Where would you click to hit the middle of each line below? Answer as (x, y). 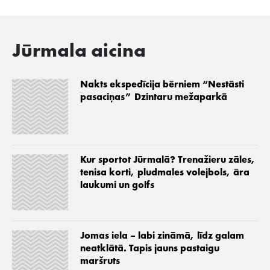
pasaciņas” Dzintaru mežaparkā (153, 97)
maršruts (100, 261)
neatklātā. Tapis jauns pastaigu (149, 249)
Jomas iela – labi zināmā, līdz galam (162, 236)
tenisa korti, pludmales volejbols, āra (165, 173)
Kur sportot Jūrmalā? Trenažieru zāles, (168, 161)
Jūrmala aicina (79, 52)
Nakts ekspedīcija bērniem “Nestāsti (162, 85)
